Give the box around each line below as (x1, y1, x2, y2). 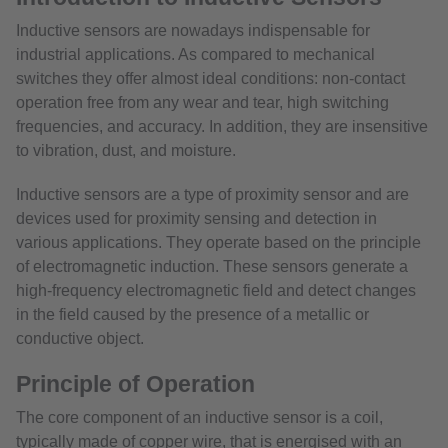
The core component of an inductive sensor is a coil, (16, 408, 383, 426)
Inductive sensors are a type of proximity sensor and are (16, 185, 409, 203)
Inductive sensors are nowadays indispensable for (16, 21, 370, 39)
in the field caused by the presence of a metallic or (16, 305, 369, 323)
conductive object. (16, 329, 144, 347)
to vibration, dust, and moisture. (16, 141, 236, 159)
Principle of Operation (16, 370, 255, 397)
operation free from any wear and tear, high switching (16, 93, 389, 111)
